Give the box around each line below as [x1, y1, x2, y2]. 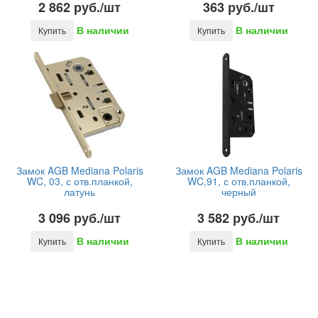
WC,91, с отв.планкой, [187, 174, 290, 188]
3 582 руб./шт [197, 209, 280, 227]
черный [221, 185, 256, 199]
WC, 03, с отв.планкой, [26, 174, 133, 188]
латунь [64, 185, 95, 199]
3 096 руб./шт [38, 209, 121, 227]
